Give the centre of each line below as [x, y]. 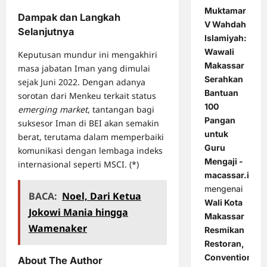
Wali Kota [223, 203]
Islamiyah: [225, 38]
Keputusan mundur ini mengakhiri [88, 55]
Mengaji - [223, 162]
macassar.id [229, 175]
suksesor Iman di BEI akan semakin [89, 123]
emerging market [53, 110]
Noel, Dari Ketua [102, 196]
